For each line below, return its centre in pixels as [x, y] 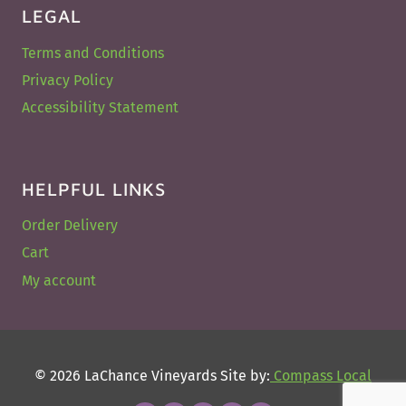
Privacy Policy [68, 80]
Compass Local [321, 376]
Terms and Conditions [93, 53]
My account [59, 280]
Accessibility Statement [100, 107]
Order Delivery [70, 226]
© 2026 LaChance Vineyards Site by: [152, 376]
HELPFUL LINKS [94, 188]
